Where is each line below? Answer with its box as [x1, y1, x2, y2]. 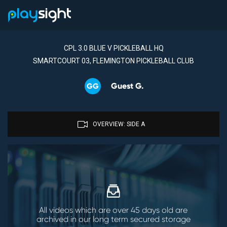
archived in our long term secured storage [36, 214, 191, 224]
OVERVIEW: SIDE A [92, 120, 145, 128]
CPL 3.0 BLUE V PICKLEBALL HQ [63, 44, 164, 52]
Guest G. [111, 81, 143, 91]
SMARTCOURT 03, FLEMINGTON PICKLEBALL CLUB [33, 57, 194, 65]
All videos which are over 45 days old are [39, 205, 188, 215]
